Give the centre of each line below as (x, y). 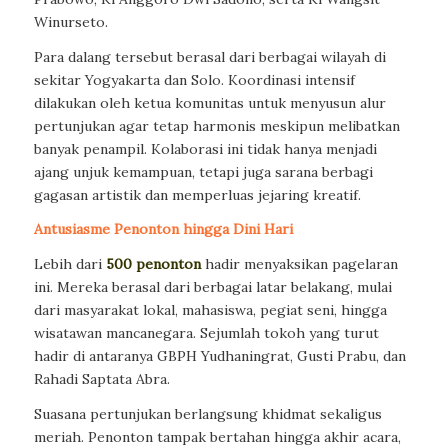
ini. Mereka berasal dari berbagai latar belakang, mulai (212, 287)
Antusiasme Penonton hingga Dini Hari (163, 229)
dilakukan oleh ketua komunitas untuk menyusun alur (209, 102)
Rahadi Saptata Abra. (101, 379)
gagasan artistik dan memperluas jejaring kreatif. (197, 194)
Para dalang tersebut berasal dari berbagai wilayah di (209, 56)
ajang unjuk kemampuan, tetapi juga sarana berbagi (203, 171)
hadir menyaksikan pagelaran (299, 264)
